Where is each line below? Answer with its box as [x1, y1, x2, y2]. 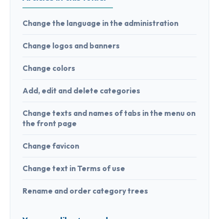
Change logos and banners [22, 41, 120, 51]
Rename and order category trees [22, 186, 148, 196]
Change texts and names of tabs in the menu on [22, 109, 196, 118]
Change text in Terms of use [22, 164, 125, 174]
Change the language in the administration [22, 19, 178, 28]
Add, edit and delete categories [22, 86, 140, 96]
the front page [22, 119, 77, 129]
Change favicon [22, 141, 79, 151]
